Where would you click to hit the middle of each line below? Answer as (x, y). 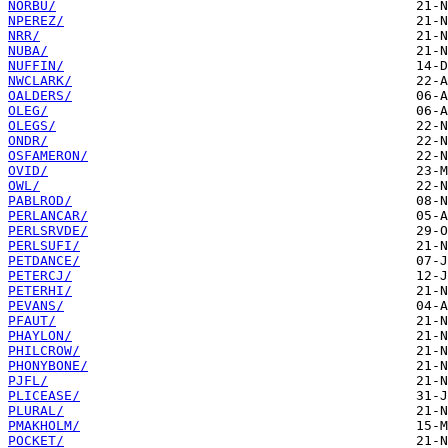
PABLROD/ (40, 201)
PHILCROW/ (44, 351)
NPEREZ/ (36, 21)
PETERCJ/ (40, 276)
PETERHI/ (40, 291)
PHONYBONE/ (48, 366)
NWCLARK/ (40, 81)
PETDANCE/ (44, 261)
